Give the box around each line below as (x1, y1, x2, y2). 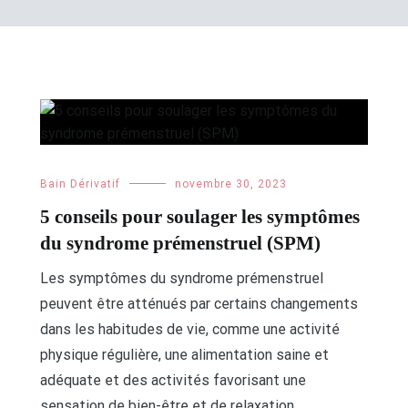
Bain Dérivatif (39, 178, 120, 190)
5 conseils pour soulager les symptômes (39, 206, 360, 228)
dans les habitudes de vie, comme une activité (39, 321, 340, 338)
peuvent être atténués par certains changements (39, 295, 358, 312)
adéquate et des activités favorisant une (39, 372, 306, 389)
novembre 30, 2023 (174, 178, 287, 190)
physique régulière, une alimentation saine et (39, 346, 329, 363)
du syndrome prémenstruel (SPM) (39, 232, 321, 254)
